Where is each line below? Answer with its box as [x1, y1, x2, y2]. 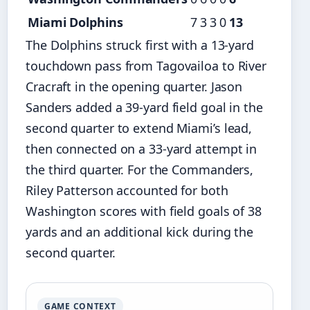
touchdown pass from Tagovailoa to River [26, 57, 267, 75]
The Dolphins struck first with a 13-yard [26, 37, 254, 54]
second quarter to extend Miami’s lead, [26, 120, 253, 137]
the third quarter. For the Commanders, [26, 161, 254, 179]
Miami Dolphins [28, 14, 123, 31]
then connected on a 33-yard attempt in [26, 140, 257, 158]
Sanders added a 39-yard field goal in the [26, 99, 263, 116]
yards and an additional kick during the [26, 224, 254, 241]
